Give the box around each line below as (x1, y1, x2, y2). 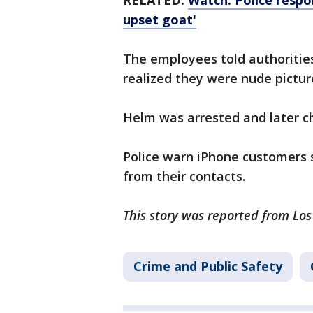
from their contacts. (123, 168, 249, 185)
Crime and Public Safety (133, 258, 282, 275)
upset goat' (123, 11, 196, 29)
